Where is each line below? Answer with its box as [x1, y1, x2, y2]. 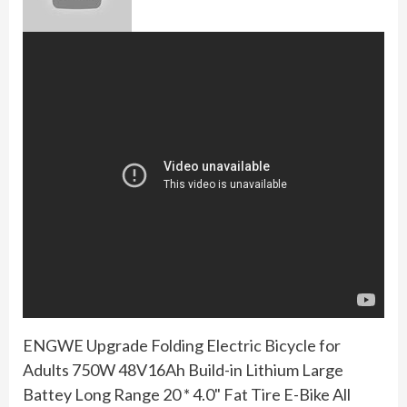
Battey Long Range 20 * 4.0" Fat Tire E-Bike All [23, 384, 351, 404]
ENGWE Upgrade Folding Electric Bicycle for [23, 335, 341, 355]
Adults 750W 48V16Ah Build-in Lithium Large [23, 360, 343, 380]
